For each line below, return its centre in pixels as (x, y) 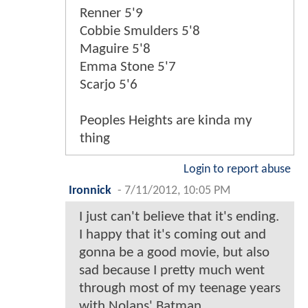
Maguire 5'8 (115, 49)
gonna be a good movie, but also (174, 252)
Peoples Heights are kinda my (166, 120)
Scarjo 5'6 (109, 85)
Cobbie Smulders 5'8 (140, 31)
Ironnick (90, 190)
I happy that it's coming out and (173, 234)
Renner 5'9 (111, 13)
